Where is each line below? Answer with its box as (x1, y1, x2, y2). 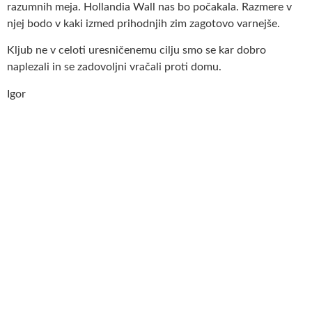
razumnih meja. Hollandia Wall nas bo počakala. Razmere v (7, 1, 292, 13)
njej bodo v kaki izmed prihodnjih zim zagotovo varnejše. (7, 18, 280, 30)
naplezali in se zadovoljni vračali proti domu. (7, 61, 221, 73)
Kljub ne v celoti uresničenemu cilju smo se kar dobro (7, 45, 266, 56)
